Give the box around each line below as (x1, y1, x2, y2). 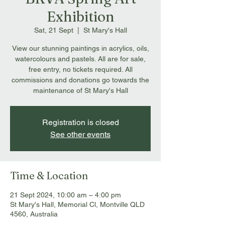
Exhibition (46, 8, 115, 25)
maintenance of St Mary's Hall (33, 86, 128, 94)
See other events (50, 130, 110, 139)
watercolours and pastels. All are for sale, (15, 55, 146, 63)
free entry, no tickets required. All (28, 65, 133, 73)
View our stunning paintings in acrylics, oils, (12, 44, 149, 52)
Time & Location (10, 169, 88, 182)
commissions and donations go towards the (12, 76, 149, 84)
